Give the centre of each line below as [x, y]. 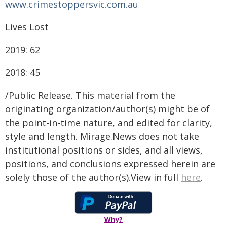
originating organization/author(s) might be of [107, 109]
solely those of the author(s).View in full [93, 177]
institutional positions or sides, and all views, [104, 150]
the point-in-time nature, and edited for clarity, [109, 123]
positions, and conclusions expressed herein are [110, 164]
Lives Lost [27, 27]
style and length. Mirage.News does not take [102, 136]
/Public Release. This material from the [90, 95]
